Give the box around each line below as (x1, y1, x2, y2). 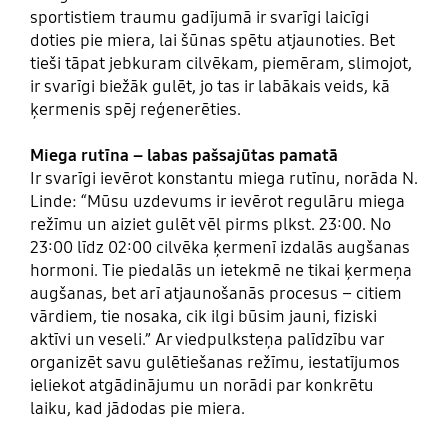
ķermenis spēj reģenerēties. (29, 99, 241, 121)
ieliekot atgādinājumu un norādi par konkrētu (29, 375, 374, 397)
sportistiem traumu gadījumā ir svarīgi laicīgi (29, 7, 369, 29)
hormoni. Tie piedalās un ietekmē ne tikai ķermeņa (29, 260, 412, 282)
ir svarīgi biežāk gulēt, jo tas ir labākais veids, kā (29, 76, 390, 98)
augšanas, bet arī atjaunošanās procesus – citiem (29, 283, 402, 305)
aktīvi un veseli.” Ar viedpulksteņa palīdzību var (29, 329, 384, 351)
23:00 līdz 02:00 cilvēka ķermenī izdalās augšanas (29, 237, 410, 259)
